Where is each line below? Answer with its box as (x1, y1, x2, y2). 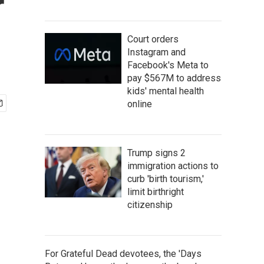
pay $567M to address (127, 72, 221, 84)
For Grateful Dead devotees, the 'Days (45, 248, 202, 259)
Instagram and (127, 47, 186, 58)
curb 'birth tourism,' (127, 173, 204, 184)
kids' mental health (127, 85, 204, 97)
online (127, 98, 152, 110)
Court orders (127, 34, 179, 45)
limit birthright (127, 186, 184, 197)
